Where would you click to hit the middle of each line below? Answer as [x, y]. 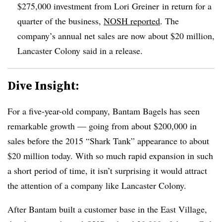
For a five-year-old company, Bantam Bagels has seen [104, 111]
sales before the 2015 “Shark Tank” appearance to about [108, 140]
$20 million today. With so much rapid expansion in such [110, 155]
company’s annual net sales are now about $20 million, [116, 35]
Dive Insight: [43, 85]
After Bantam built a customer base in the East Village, [107, 209]
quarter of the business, [60, 21]
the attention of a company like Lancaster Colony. [98, 185]
